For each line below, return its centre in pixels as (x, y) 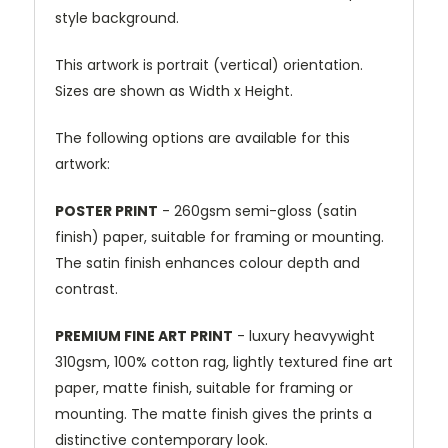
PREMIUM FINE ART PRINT (144, 336)
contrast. (86, 289)
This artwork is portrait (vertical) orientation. (209, 65)
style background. (117, 18)
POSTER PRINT (106, 211)
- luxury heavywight (304, 336)
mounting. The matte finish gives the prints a (213, 414)
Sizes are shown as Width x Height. (174, 91)
